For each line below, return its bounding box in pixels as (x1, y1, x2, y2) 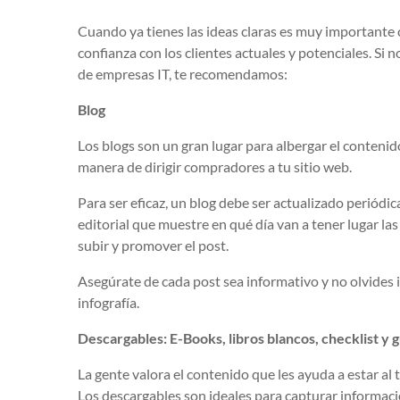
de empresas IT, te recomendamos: (78, 65, 287, 83)
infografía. (78, 294, 139, 312)
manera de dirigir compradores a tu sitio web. (78, 158, 352, 176)
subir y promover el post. (78, 237, 229, 254)
